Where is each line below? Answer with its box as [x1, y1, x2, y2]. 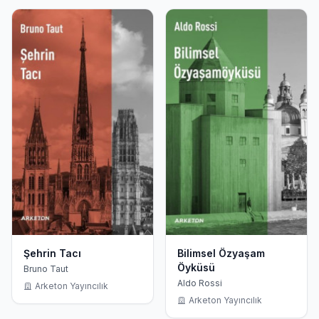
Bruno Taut [23, 263, 68, 275]
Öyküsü [177, 261, 215, 274]
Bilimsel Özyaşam [177, 247, 265, 260]
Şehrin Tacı [23, 247, 81, 260]
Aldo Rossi [177, 278, 222, 289]
